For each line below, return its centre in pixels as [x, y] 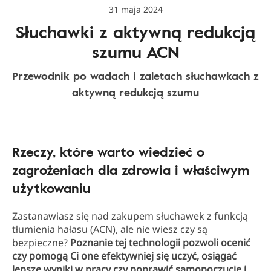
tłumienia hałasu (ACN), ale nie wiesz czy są [110, 229]
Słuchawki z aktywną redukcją [135, 31]
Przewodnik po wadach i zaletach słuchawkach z [135, 76]
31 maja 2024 [135, 9]
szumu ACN [135, 51]
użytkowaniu [51, 188]
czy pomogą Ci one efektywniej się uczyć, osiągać [124, 256]
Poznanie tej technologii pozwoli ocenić [160, 243]
